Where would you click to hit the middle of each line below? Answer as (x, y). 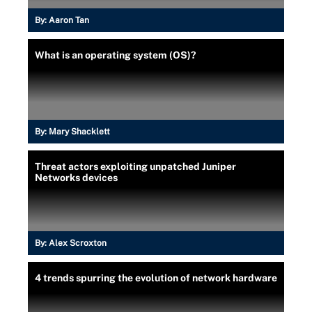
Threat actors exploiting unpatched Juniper (135, 166)
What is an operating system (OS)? (115, 55)
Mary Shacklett (79, 131)
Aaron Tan (69, 20)
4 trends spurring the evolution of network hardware (156, 278)
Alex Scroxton (78, 243)
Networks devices (76, 177)
